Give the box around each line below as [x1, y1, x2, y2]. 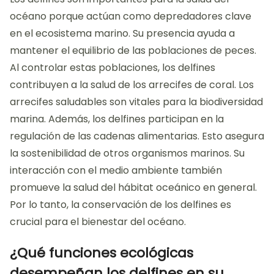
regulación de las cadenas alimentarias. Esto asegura [10, 129, 264, 144]
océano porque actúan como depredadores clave [10, 9, 251, 24]
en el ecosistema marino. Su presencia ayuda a [10, 26, 235, 41]
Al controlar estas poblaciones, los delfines [10, 61, 215, 75]
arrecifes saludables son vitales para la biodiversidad [10, 95, 263, 109]
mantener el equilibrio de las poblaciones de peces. [10, 43, 256, 58]
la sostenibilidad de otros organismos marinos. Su [10, 146, 245, 161]
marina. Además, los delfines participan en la [10, 112, 224, 127]
